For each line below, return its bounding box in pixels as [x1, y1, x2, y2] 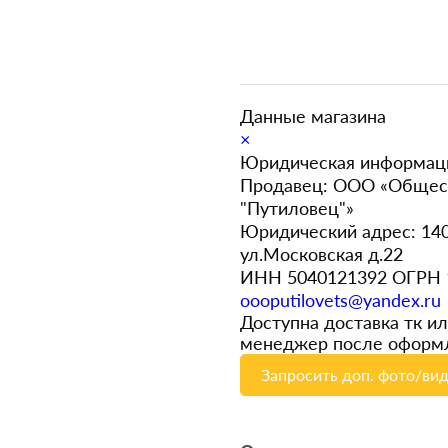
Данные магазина [240, 105, 386, 127]
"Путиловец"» [240, 197, 354, 219]
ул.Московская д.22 [240, 243, 403, 265]
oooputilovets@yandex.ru [240, 289, 441, 311]
